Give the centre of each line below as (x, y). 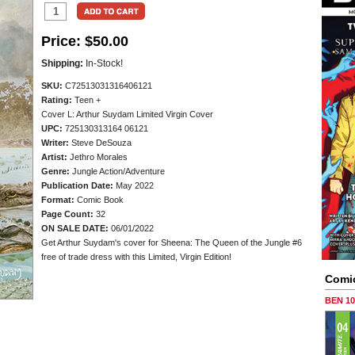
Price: (61, 41)
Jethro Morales (97, 157)
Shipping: (62, 63)
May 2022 (134, 185)
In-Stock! (103, 63)
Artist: (54, 157)
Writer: (55, 143)
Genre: (55, 171)
